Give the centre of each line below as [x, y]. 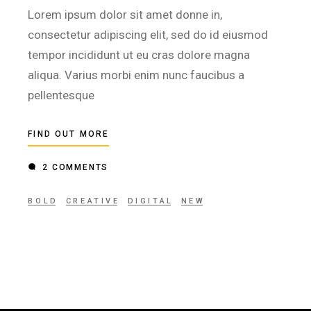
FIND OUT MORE [69, 134]
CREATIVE [93, 201]
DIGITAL [150, 201]
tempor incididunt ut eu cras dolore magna [139, 54]
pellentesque [61, 95]
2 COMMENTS [74, 167]
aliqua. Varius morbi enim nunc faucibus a [136, 75]
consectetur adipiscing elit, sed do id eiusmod [148, 34]
